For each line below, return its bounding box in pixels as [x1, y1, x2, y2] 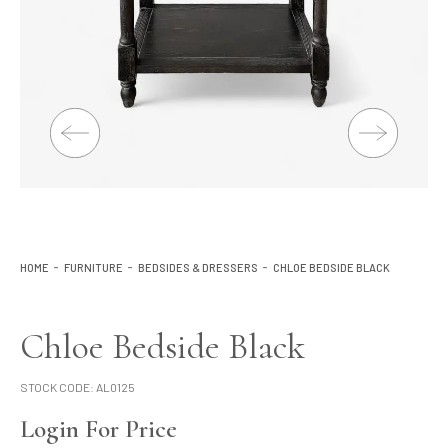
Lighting [200, 2, 248, 19]
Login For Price [20, 414, 177, 444]
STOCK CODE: [20, 380, 94, 394]
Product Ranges [181, 47, 267, 64]
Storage [204, 92, 244, 109]
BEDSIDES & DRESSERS [138, 261, 258, 274]
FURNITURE [64, 261, 123, 274]
